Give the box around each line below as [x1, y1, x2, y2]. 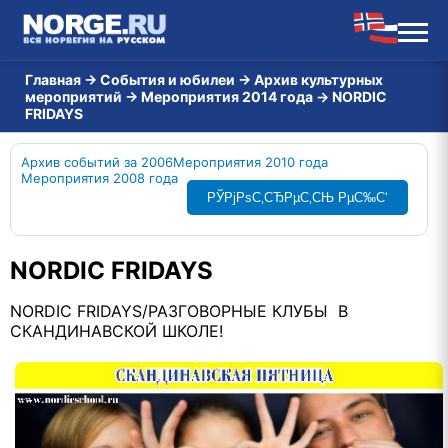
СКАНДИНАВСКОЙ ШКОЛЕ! [10, 321, 223, 341]
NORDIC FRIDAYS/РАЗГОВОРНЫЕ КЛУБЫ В [10, 301, 348, 321]
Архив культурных [254, 71, 383, 88]
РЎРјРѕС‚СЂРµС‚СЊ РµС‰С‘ [207, 190, 388, 205]
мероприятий [25, 88, 122, 105]
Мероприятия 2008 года [21, 170, 178, 186]
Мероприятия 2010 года [173, 154, 328, 170]
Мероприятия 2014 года [141, 88, 313, 105]
